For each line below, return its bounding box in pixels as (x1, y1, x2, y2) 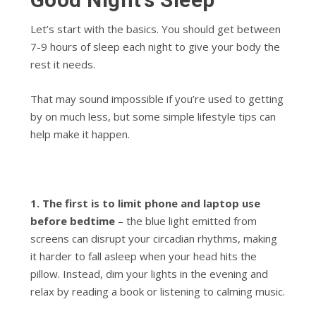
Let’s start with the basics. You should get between (30, 21, 281, 36)
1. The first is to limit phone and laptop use (30, 195, 260, 210)
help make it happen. (30, 126, 130, 141)
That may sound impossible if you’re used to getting (30, 91, 284, 106)
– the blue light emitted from (114, 213, 257, 228)
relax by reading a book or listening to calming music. (30, 284, 285, 298)
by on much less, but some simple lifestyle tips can (30, 109, 276, 123)
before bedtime (30, 213, 115, 228)
